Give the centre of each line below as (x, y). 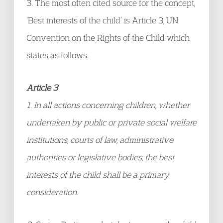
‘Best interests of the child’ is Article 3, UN (102, 20)
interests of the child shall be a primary (98, 174)
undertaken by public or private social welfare (111, 122)
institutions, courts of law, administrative (100, 140)
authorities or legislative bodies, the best (100, 157)
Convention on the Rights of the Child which (108, 38)
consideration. (52, 192)
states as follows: (57, 55)
